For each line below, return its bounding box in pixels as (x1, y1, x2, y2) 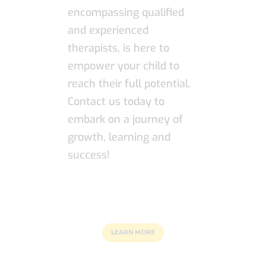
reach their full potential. (68, 77, 191, 91)
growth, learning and (68, 130, 170, 145)
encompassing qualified (68, 5, 184, 20)
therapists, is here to (68, 41, 169, 56)
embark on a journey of (68, 112, 183, 127)
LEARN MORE (111, 228, 155, 237)
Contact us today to (68, 94, 164, 109)
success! (68, 148, 110, 163)
